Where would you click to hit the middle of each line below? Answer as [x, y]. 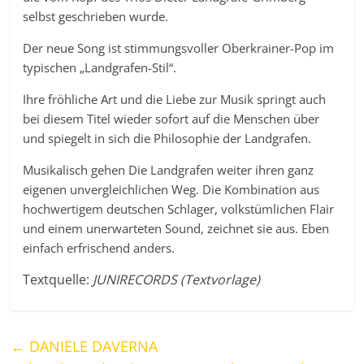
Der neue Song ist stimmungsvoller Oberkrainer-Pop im [179, 48]
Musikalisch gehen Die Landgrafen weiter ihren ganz [169, 170]
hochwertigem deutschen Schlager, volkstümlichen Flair [179, 209]
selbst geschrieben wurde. [96, 17]
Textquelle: [58, 280]
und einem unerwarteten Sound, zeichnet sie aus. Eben [176, 229]
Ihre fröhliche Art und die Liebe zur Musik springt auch [175, 100]
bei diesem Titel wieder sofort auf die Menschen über [171, 119]
